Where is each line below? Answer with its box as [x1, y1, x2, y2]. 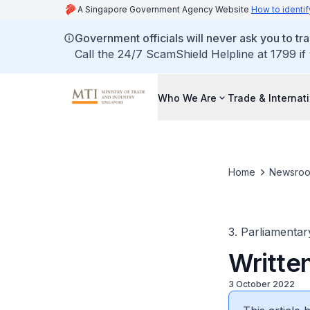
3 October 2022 [228, 279, 295, 289]
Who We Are [158, 91, 217, 104]
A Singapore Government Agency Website [77, 4, 251, 15]
